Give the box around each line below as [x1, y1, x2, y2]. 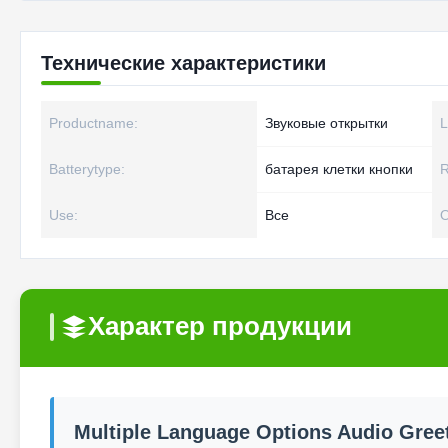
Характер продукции [88, 311, 352, 341]
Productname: [49, 115, 138, 131]
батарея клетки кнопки [265, 161, 413, 177]
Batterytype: [49, 161, 125, 177]
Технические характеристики [41, 52, 326, 74]
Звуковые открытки [265, 115, 388, 131]
